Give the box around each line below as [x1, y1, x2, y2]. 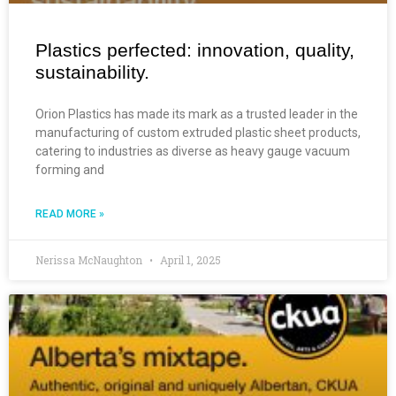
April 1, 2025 [157, 252, 221, 267]
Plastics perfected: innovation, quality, [35, 39, 354, 60]
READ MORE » [35, 207, 104, 220]
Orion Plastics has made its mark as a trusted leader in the [35, 106, 358, 121]
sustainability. [35, 61, 149, 82]
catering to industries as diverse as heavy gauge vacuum [35, 143, 350, 158]
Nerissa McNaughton [35, 252, 145, 267]
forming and [35, 162, 104, 177]
